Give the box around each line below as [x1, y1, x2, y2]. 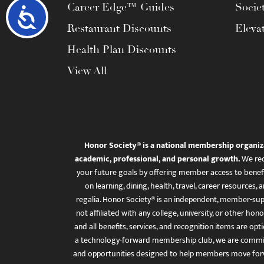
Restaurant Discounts [67, 22, 171, 35]
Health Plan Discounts [67, 43, 176, 56]
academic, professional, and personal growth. [74, 152, 240, 166]
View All [67, 64, 107, 77]
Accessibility [38, 5, 104, 27]
